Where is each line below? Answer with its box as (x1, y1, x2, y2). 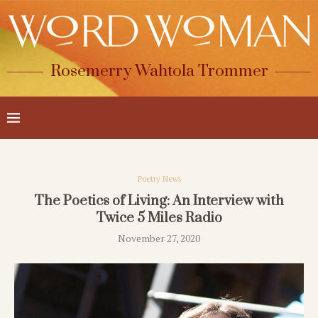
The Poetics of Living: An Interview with (34, 192, 284, 211)
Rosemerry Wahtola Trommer (50, 61, 268, 82)
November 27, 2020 (118, 231, 200, 246)
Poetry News (137, 174, 181, 185)
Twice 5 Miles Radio (96, 209, 222, 228)
